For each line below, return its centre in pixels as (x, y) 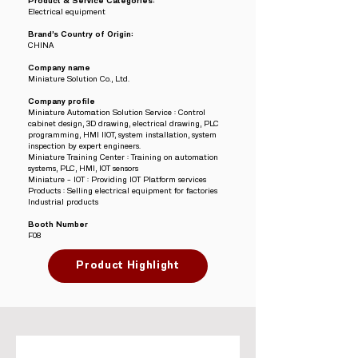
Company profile (62, 101)
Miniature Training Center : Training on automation (123, 157)
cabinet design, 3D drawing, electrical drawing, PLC (123, 124)
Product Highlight (128, 266)
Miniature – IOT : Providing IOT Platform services (117, 180)
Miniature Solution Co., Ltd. (79, 79)
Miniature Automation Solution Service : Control (117, 113)
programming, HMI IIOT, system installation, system (122, 135)
